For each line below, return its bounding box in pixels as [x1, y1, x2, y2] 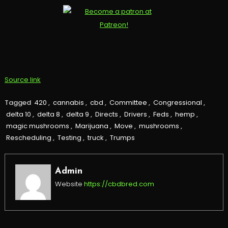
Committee [109, 98, 147, 108]
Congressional [153, 98, 202, 108]
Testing [57, 133, 81, 143]
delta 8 [37, 109, 60, 120]
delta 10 [6, 109, 31, 120]
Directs [95, 109, 118, 120]
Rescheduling [6, 133, 51, 143]
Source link [4, 75, 41, 85]
